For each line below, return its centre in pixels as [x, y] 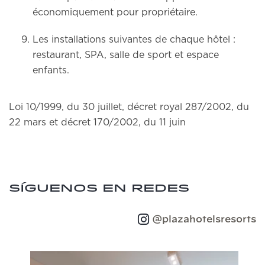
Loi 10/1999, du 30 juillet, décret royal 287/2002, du [129, 107]
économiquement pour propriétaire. [115, 12]
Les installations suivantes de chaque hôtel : [134, 40]
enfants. [51, 70]
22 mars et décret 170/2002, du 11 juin [97, 122]
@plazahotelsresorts [204, 219]
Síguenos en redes [99, 188]
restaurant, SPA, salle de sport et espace [126, 55]
